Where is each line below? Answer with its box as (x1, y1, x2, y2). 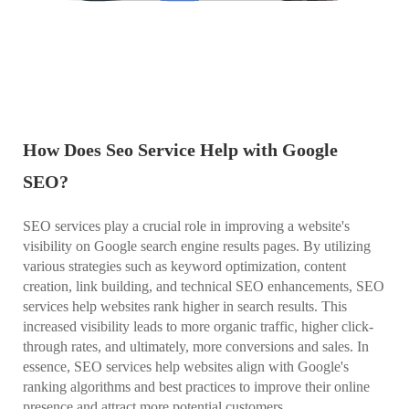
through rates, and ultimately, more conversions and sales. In (23, 339, 369, 355)
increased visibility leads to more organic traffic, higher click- (23, 319, 373, 335)
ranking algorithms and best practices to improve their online (23, 379, 370, 395)
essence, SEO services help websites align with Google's (23, 359, 349, 375)
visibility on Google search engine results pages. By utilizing (23, 238, 371, 255)
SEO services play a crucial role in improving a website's (23, 218, 350, 235)
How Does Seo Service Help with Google (23, 140, 338, 161)
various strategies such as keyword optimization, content (23, 258, 346, 275)
